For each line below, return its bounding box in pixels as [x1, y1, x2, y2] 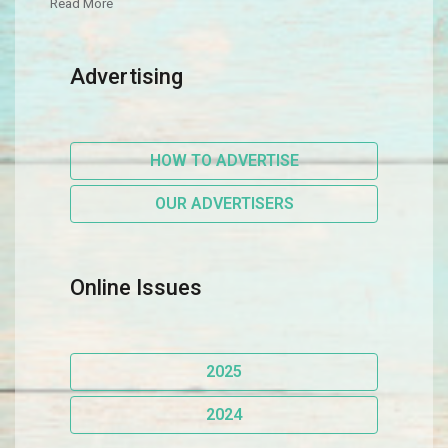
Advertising [70, 64, 183, 90]
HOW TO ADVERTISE [149, 151, 299, 171]
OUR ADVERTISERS [154, 194, 294, 214]
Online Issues [70, 275, 202, 301]
